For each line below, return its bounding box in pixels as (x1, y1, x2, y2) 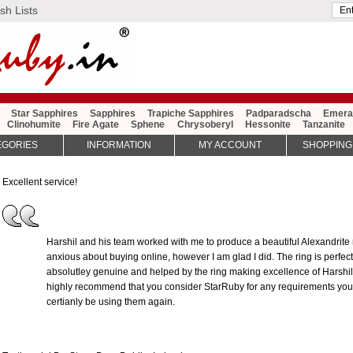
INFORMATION (87, 139, 152, 151)
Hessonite (244, 119, 291, 131)
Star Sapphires (10, 108, 78, 120)
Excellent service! (2, 176, 77, 188)
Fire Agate (72, 119, 120, 131)
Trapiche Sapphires (147, 108, 234, 120)
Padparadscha (246, 108, 312, 120)
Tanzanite (302, 119, 345, 131)
